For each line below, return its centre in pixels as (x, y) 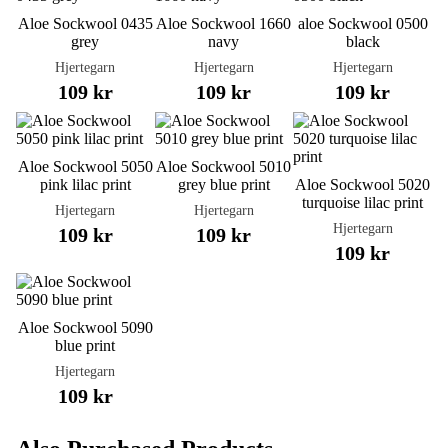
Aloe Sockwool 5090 (85, 327)
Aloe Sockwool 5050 (85, 166)
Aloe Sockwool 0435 (85, 23)
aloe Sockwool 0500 (362, 23)
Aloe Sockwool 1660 (224, 23)
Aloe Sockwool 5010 (224, 166)
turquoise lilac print (363, 202)
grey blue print (223, 184)
